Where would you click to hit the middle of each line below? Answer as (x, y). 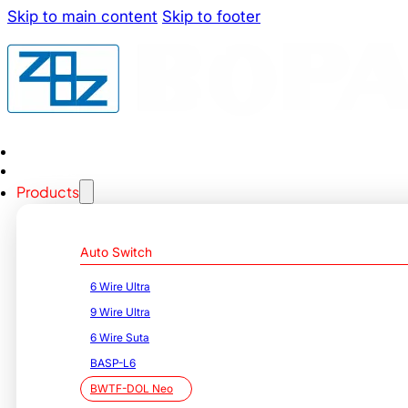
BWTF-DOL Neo (132, 388)
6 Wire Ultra (120, 286)
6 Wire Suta (120, 337)
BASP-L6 (113, 363)
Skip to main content (82, 16)
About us (46, 170)
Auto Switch (116, 252)
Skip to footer (211, 16)
